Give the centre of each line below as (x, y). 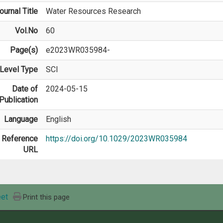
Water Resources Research (93, 11)
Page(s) (24, 50)
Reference (19, 139)
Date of (25, 89)
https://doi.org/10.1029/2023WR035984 (116, 139)
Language (21, 119)
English (58, 119)
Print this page (46, 197)
